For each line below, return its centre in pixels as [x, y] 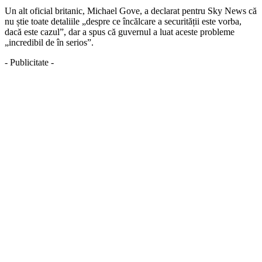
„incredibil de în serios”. [49, 42]
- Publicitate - [29, 62]
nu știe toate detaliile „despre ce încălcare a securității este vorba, [123, 21]
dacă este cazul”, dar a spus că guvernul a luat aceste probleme [120, 32]
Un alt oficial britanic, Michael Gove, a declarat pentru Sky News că [131, 11]
